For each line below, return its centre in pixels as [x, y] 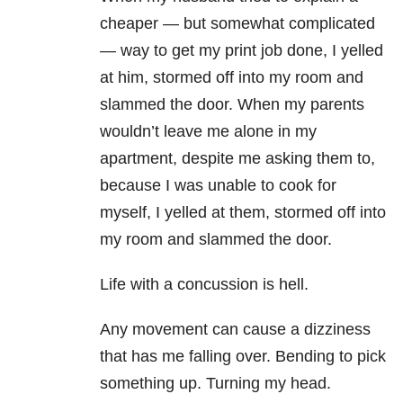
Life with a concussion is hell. [204, 285]
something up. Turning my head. [215, 384]
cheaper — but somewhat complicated [237, 24]
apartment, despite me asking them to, [237, 159]
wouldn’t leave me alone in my [208, 132]
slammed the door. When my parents [232, 105]
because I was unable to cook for [218, 186]
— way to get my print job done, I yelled [242, 51]
